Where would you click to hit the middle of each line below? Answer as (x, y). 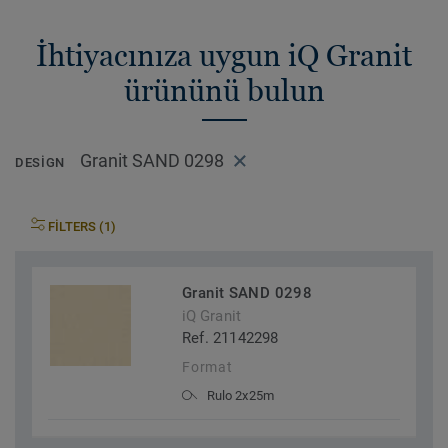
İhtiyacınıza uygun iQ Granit (224, 55)
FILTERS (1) (82, 227)
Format (207, 367)
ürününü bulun (224, 90)
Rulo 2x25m (240, 396)
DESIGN (40, 163)
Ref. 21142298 (230, 338)
